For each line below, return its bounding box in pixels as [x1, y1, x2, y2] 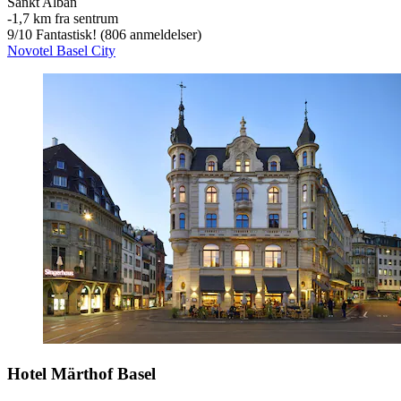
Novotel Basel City [7, 43, 115, 59]
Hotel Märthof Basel [7, 364, 156, 384]
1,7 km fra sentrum [12, 11, 118, 27]
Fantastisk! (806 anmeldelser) [32, 27, 201, 43]
